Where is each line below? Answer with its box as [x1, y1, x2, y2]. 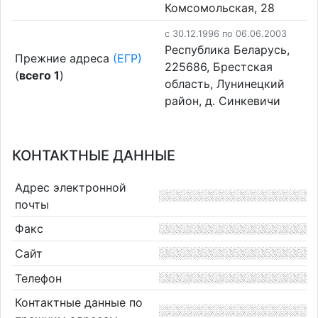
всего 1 [18, 67, 60, 82]
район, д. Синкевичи [165, 93, 280, 108]
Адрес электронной [14, 180, 126, 194]
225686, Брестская [165, 59, 273, 74]
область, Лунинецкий [165, 76, 285, 91]
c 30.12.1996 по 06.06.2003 [165, 28, 287, 39]
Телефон [14, 270, 62, 285]
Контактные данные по [14, 295, 143, 310]
